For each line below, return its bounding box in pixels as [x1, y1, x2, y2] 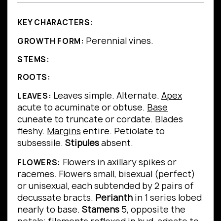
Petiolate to [114, 125, 165, 137]
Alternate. [116, 89, 161, 101]
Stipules [65, 137, 99, 148]
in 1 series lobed [133, 191, 202, 203]
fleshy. [17, 125, 47, 137]
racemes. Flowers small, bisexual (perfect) [17, 168, 195, 180]
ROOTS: [17, 72, 51, 82]
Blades [155, 113, 183, 125]
